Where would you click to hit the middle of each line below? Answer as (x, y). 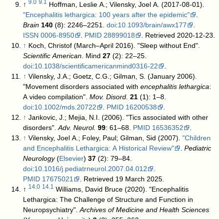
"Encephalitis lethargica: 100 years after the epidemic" (107, 15)
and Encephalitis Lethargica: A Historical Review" (99, 148)
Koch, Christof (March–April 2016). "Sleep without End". (114, 46)
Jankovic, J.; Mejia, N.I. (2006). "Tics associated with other (119, 118)
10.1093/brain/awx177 (153, 25)
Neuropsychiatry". (52, 210)
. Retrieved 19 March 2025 (121, 179)
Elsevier (72, 159)
